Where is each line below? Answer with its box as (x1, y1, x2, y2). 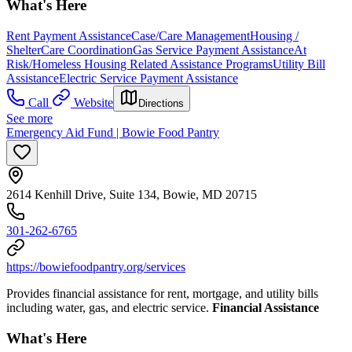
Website (74, 95, 113, 109)
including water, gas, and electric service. (6, 300, 212, 314)
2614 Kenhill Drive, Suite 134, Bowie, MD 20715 (6, 187, 257, 201)
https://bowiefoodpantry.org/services (6, 259, 185, 273)
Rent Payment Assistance (6, 28, 131, 42)
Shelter (6, 42, 41, 57)
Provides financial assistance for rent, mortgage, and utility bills (6, 286, 318, 300)
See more (6, 111, 53, 125)
